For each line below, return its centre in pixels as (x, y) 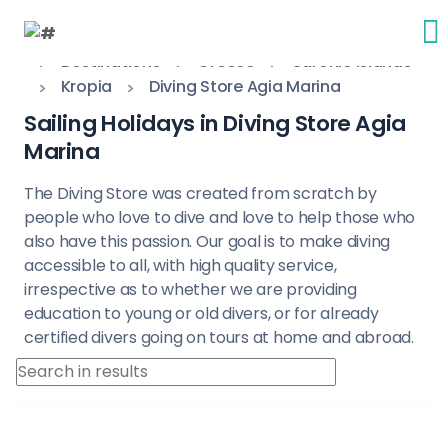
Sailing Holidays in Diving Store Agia (215, 123)
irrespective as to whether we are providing (190, 289)
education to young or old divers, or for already (201, 313)
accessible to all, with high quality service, (180, 265)
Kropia (86, 86)
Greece (226, 61)
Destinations (110, 61)
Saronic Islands (351, 61)
